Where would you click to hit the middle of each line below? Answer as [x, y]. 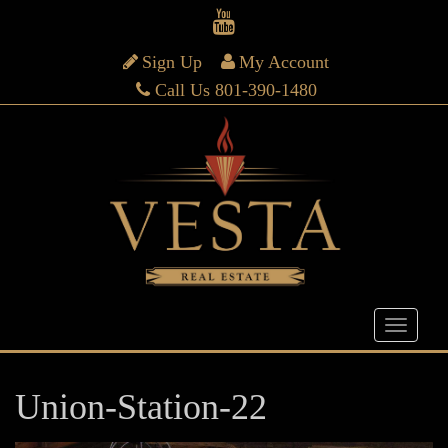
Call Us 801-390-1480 [235, 90]
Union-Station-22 [141, 407]
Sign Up [172, 62]
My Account [284, 62]
